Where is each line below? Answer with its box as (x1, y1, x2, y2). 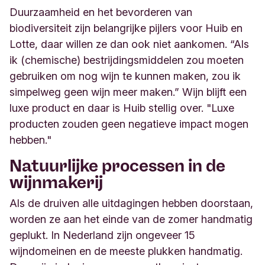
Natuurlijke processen (9, 156, 188, 176)
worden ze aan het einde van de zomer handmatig (9, 213, 253, 226)
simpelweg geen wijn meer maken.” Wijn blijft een (9, 86, 247, 99)
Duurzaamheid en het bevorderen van (9, 6, 192, 19)
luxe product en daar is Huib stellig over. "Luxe (9, 102, 234, 115)
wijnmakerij (9, 172, 103, 193)
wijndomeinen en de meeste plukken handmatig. (9, 245, 243, 258)
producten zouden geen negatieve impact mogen (9, 118, 248, 131)
